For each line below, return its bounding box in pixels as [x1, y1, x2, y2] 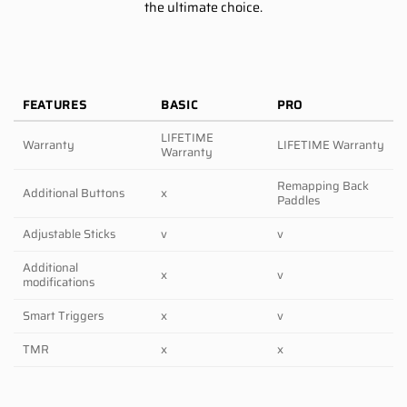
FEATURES [23, 94, 87, 114]
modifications [23, 272, 94, 292]
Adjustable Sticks [23, 223, 115, 243]
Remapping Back [277, 175, 369, 195]
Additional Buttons [23, 183, 124, 203]
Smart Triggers [23, 305, 104, 325]
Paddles [277, 190, 320, 210]
